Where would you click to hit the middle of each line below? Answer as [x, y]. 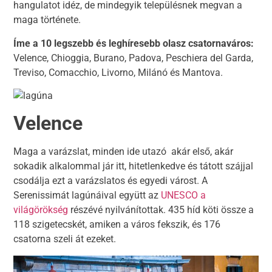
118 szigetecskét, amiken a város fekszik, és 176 [117, 225]
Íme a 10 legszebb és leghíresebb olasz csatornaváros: [134, 43]
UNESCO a [182, 195]
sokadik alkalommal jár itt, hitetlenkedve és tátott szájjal [134, 166]
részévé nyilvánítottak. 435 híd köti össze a [161, 210]
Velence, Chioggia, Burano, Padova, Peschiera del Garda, [134, 58]
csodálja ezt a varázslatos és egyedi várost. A [111, 181]
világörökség [41, 210]
